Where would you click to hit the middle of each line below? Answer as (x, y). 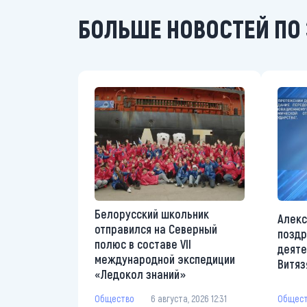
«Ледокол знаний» (140, 274)
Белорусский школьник (152, 213)
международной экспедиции (165, 259)
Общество (114, 298)
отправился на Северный (156, 229)
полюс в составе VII (143, 244)
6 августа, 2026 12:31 (189, 298)
